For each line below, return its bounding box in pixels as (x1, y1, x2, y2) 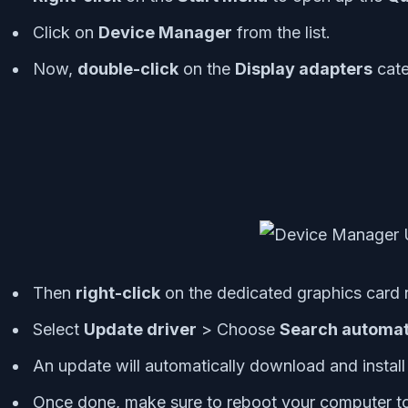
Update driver (84, 319, 197, 339)
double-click (77, 58, 178, 78)
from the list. (232, 22, 331, 42)
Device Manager (98, 22, 232, 42)
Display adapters (235, 58, 372, 78)
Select (33, 319, 84, 339)
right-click (76, 282, 160, 302)
